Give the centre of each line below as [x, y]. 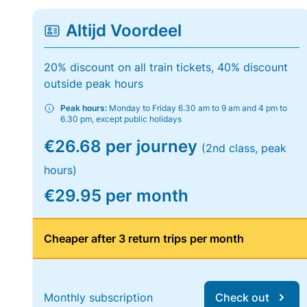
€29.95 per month [116, 196]
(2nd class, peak [244, 148]
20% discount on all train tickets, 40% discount [166, 67]
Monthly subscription [98, 297]
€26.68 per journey [123, 146]
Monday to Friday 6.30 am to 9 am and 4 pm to [197, 108]
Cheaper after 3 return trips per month [144, 238]
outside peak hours [94, 84]
